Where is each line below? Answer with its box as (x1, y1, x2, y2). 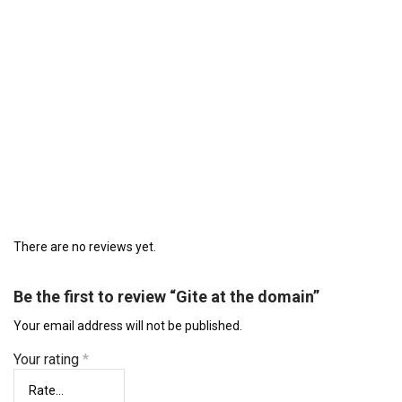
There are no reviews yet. (13, 240, 156, 254)
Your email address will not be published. (13, 319, 242, 333)
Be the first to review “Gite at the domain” (13, 287, 319, 306)
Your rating (13, 351, 83, 368)
